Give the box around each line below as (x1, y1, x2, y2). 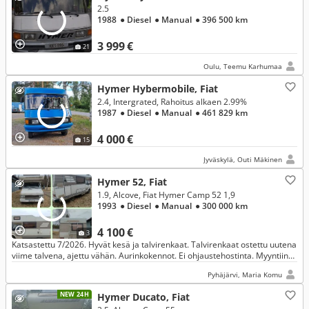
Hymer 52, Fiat (97, 175, 167, 188)
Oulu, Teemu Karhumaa (203, 61, 282, 71)
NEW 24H (59, 290, 89, 299)
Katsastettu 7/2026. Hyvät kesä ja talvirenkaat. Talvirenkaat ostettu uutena (12, 239, 297, 250)
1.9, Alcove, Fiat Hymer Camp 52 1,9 (97, 189, 235, 201)
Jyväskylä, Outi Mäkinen (203, 154, 282, 164)
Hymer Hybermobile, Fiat (97, 82, 218, 95)
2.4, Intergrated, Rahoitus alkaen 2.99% (97, 96, 247, 108)
